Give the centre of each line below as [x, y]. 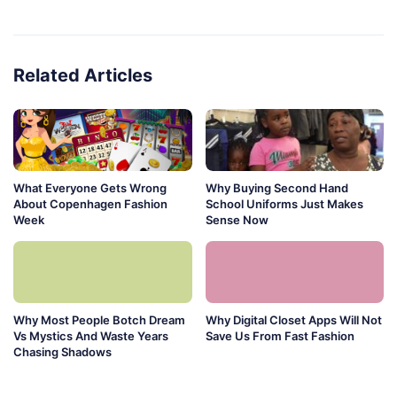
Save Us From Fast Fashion [280, 336]
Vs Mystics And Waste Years [91, 336]
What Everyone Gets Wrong [90, 188]
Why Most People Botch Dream [99, 320]
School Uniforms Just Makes [284, 204]
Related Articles [83, 76]
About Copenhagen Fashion [90, 204]
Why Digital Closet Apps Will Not [293, 320]
